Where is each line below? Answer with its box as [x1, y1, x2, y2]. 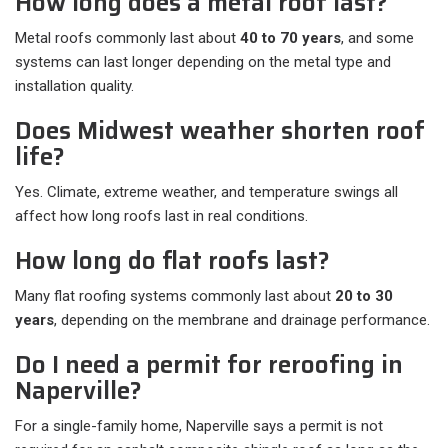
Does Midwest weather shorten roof [15, 112, 425, 151]
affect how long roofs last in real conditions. [15, 207, 308, 226]
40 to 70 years [240, 29, 341, 48]
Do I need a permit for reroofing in [15, 346, 403, 385]
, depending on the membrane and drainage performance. [54, 311, 430, 330]
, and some [341, 29, 414, 48]
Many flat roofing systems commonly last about [15, 287, 335, 306]
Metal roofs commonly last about [15, 29, 240, 48]
